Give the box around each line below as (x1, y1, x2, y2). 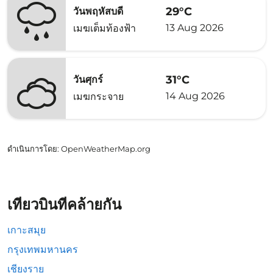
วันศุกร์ (73, 74, 103, 85)
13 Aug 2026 (166, 21, 224, 34)
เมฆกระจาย (73, 91, 124, 102)
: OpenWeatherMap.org (57, 144, 151, 154)
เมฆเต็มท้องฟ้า (73, 23, 136, 34)
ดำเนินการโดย (7, 144, 57, 154)
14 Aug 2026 (166, 90, 225, 102)
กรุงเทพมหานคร (7, 244, 78, 255)
